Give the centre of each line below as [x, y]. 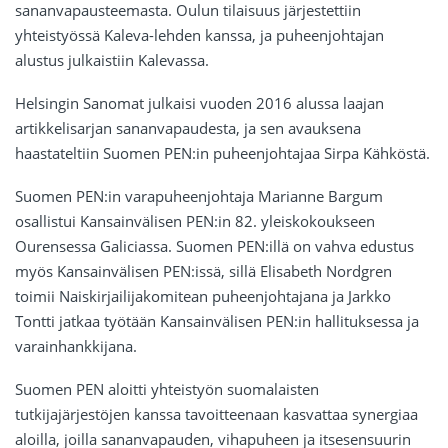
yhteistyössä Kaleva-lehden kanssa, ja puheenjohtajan [199, 35]
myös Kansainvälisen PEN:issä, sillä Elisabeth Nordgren [203, 271]
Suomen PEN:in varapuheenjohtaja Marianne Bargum [199, 196]
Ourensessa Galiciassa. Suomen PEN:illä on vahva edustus [214, 246]
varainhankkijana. [76, 346]
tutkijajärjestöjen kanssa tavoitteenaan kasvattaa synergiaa [216, 414]
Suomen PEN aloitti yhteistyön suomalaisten [167, 389]
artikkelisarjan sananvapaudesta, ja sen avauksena [188, 128]
